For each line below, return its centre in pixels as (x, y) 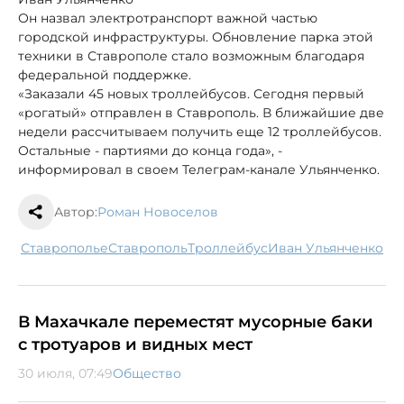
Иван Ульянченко (331, 248)
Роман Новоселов (158, 211)
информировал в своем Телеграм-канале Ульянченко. (199, 169)
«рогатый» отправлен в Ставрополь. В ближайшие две (201, 112)
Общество (147, 373)
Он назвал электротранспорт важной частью (168, 18)
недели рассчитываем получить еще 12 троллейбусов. (200, 131)
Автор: (76, 211)
